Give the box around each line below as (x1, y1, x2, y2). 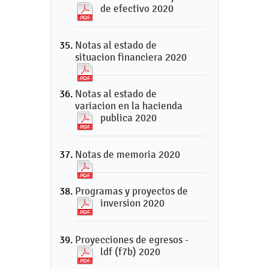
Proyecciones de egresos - (75, 234, 189, 246)
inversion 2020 (100, 197, 165, 209)
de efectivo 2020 (100, 2, 174, 14)
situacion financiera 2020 (75, 51, 187, 63)
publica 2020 (100, 112, 157, 124)
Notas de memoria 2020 (75, 148, 180, 160)
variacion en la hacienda (75, 100, 183, 112)
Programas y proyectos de (75, 185, 188, 197)
